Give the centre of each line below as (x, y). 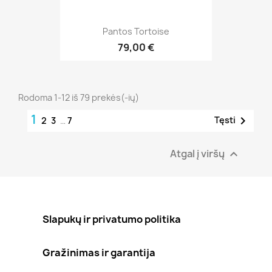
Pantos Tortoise (136, 32)
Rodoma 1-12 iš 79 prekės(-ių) (79, 97)
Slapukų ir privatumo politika (112, 219)
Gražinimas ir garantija (99, 252)
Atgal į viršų (198, 153)
